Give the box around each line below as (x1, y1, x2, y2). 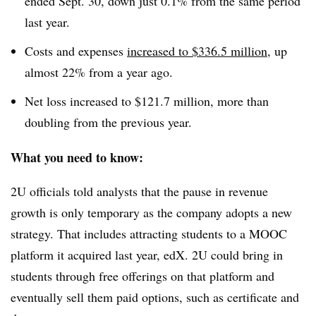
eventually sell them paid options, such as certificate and (11, 288, 299, 305)
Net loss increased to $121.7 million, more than (25, 92, 269, 109)
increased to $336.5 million (127, 42, 267, 59)
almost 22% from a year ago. (25, 63, 177, 80)
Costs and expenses (25, 42, 127, 59)
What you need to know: (11, 147, 147, 166)
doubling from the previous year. (25, 113, 196, 130)
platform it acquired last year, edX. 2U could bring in (11, 245, 283, 263)
